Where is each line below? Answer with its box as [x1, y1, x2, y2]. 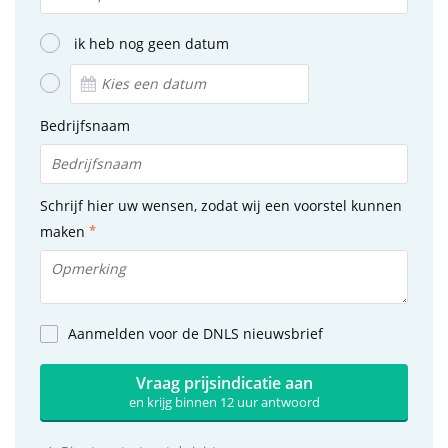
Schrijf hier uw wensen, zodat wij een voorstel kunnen [40, 195, 402, 215]
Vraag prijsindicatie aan [135, 371, 313, 394]
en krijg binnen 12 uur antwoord [128, 392, 320, 411]
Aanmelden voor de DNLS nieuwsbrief [68, 324, 323, 344]
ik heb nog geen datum [74, 33, 229, 53]
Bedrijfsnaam [40, 115, 130, 135]
